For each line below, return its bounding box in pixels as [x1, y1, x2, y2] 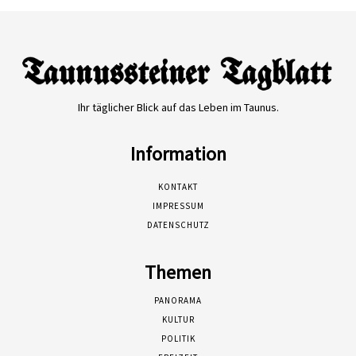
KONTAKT [158, 181, 198, 193]
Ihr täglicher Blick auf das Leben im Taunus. [77, 100, 279, 115]
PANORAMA [154, 295, 202, 307]
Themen [145, 260, 211, 285]
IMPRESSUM [152, 200, 204, 212]
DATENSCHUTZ [146, 219, 210, 231]
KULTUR [161, 314, 195, 326]
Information [130, 141, 226, 167]
